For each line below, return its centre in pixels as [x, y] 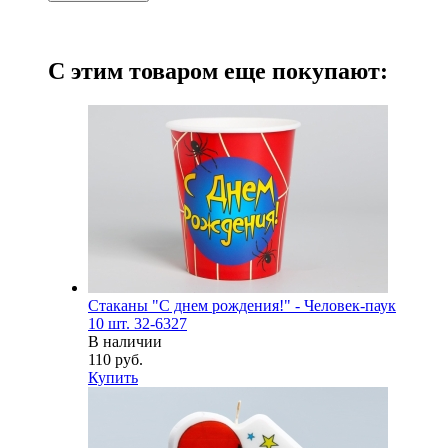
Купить [113, 377]
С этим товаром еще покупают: [218, 71]
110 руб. [115, 359]
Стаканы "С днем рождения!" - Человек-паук [242, 305]
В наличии [125, 341]
